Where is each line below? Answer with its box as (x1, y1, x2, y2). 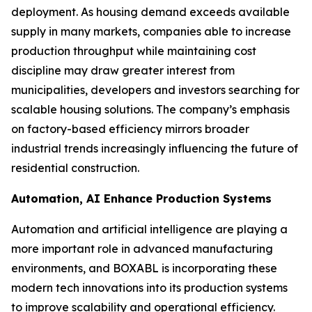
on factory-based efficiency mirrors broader (11, 122, 249, 136)
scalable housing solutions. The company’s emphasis (11, 102, 290, 116)
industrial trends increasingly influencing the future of (11, 141, 298, 155)
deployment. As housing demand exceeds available (11, 5, 290, 19)
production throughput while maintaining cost (11, 44, 256, 58)
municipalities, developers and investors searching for (11, 83, 299, 97)
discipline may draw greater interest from (11, 63, 235, 77)
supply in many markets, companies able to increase (11, 24, 291, 38)
